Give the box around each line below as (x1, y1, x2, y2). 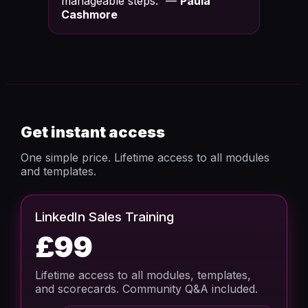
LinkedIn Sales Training (35, 209, 174, 225)
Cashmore (61, 8, 118, 21)
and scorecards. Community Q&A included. (35, 282, 258, 296)
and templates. (21, 164, 96, 178)
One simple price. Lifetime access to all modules (21, 151, 269, 164)
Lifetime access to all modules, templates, (35, 268, 251, 282)
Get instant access (21, 123, 165, 141)
